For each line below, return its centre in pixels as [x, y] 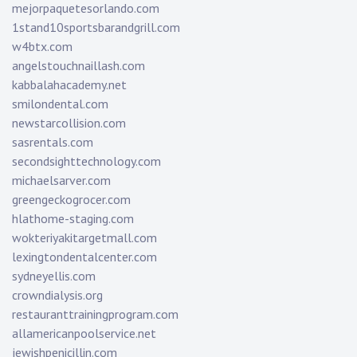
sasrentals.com [53, 142]
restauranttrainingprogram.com [95, 314]
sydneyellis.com [54, 276]
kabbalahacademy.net [69, 85]
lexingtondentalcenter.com [84, 257]
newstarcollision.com [69, 123]
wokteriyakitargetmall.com [84, 238]
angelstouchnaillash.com [78, 66]
